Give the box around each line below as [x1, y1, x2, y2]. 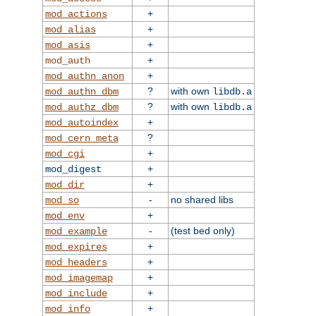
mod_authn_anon [44, 71, 124, 83]
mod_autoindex [44, 117, 119, 129]
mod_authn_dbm [44, 86, 119, 98]
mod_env [44, 210, 85, 222]
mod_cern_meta [44, 133, 119, 145]
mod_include [44, 288, 107, 300]
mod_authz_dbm [44, 102, 119, 114]
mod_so [44, 195, 79, 207]
